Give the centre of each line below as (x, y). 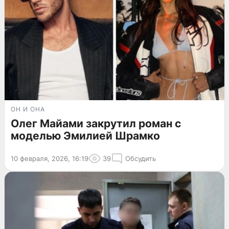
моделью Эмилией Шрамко (85, 136)
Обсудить (141, 159)
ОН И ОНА (28, 109)
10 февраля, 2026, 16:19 (50, 159)
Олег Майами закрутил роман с (96, 124)
